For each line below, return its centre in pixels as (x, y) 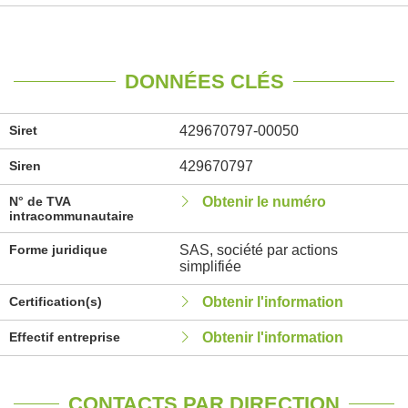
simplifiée (210, 266)
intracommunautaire (71, 216)
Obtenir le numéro (264, 202)
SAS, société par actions (258, 250)
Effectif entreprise (65, 337)
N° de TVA (40, 201)
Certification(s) (56, 301)
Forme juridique (58, 250)
